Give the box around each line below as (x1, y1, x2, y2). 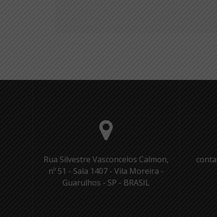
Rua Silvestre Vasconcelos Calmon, (43, 154, 169, 165)
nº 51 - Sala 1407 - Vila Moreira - (48, 166, 164, 176)
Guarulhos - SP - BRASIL (62, 177, 150, 188)
